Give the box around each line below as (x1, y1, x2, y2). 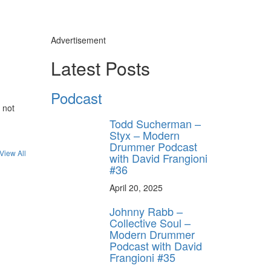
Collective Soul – (109, 215, 191, 231)
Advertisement (50, 34, 106, 47)
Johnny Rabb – (109, 203, 183, 220)
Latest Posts (50, 55, 150, 82)
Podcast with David (109, 238, 202, 254)
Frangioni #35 (109, 249, 175, 266)
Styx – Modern (109, 127, 180, 143)
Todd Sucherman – (109, 116, 201, 132)
